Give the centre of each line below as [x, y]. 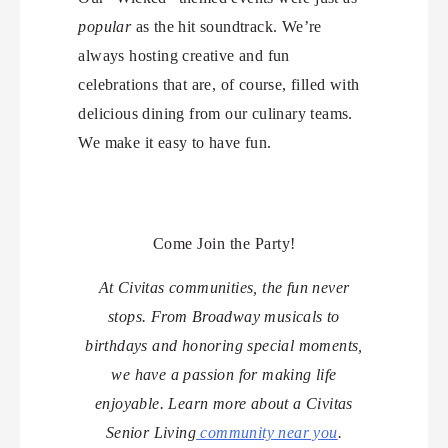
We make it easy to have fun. [175, 142]
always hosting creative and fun [184, 55]
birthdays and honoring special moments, [224, 345]
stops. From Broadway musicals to [224, 316]
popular [105, 26]
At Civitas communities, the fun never [224, 287]
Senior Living [151, 432]
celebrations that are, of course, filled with [219, 84]
